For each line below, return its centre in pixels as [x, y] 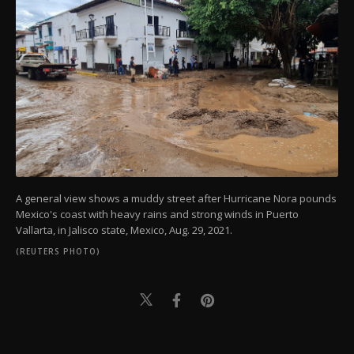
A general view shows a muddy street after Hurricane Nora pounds [176, 199]
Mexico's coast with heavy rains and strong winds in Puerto [157, 215]
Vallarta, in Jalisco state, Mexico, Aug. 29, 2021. [124, 230]
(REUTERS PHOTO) [58, 252]
